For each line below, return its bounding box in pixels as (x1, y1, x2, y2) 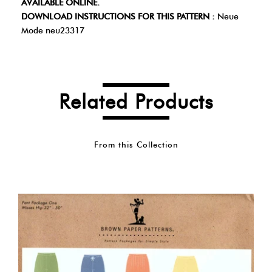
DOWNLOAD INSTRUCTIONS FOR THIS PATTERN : (21, 12, 215, 22)
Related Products (59, 89, 213, 114)
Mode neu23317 (21, 25, 84, 36)
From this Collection (93, 140, 178, 149)
